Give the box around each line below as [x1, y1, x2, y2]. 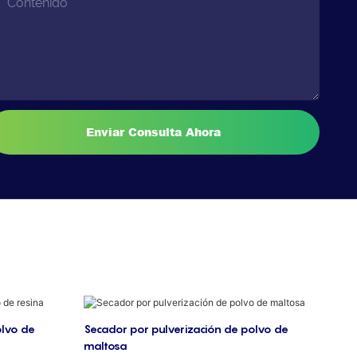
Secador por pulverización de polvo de [83, 322, 288, 336]
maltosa [83, 339, 127, 353]
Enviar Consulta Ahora [86, 124, 222, 139]
